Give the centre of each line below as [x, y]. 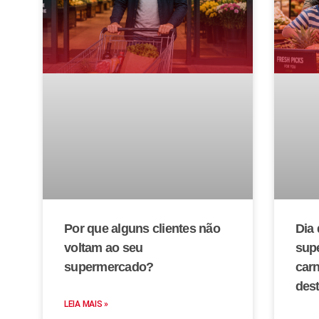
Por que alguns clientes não [142, 228]
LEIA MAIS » [87, 304]
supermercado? [109, 267]
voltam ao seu [104, 247]
